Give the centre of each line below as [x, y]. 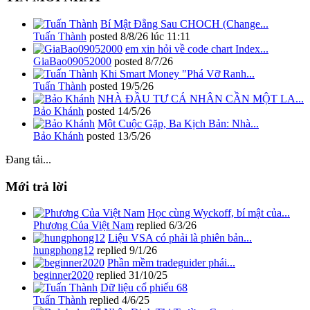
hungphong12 [64, 250]
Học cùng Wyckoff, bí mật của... [219, 213]
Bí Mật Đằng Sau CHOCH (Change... [184, 24]
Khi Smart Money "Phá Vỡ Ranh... [177, 73]
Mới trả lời [36, 186]
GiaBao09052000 [72, 61]
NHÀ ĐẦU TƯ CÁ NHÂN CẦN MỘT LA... [201, 98]
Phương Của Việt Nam [83, 226]
